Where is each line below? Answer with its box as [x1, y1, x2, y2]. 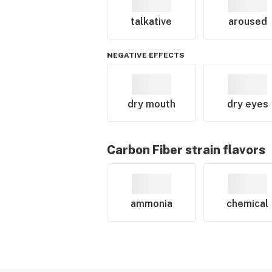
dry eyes [226, 98, 268, 110]
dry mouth [127, 98, 175, 110]
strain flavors [183, 143, 265, 157]
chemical [226, 198, 269, 209]
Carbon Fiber [107, 143, 183, 157]
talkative [131, 16, 172, 27]
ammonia [130, 198, 172, 209]
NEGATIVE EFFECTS [107, 51, 185, 59]
